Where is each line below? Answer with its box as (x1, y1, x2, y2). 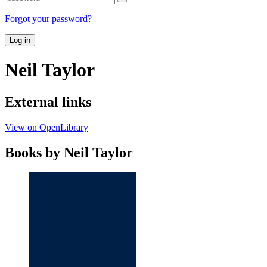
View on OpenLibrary (5, 122, 88, 132)
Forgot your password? (5, 13, 92, 24)
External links (5, 94, 91, 110)
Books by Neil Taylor (5, 144, 133, 160)
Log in (10, 35, 30, 45)
